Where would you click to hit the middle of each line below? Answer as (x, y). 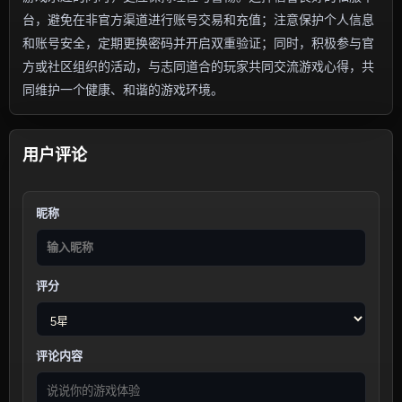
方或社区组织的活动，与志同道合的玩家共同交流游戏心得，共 (198, 66)
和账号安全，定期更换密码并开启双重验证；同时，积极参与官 (198, 43)
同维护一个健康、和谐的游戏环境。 (123, 90)
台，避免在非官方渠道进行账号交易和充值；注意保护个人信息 (198, 20)
